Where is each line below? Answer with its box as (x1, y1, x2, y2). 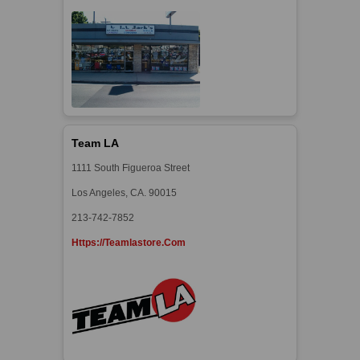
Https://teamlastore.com (72, 237, 186, 249)
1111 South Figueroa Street (72, 162, 190, 174)
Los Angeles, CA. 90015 (72, 187, 178, 199)
